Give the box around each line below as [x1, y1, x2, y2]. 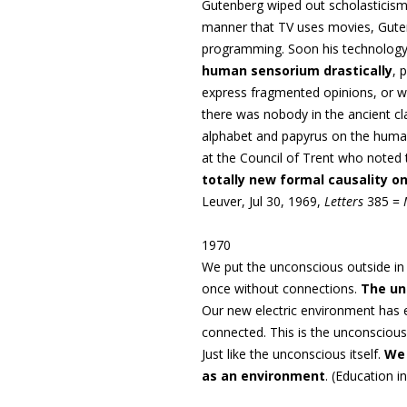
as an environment [202, 367, 325, 384]
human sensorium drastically [202, 62, 392, 79]
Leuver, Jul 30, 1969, [202, 193, 324, 210]
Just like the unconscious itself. [202, 345, 384, 362]
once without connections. [202, 280, 361, 297]
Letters [324, 193, 363, 210]
